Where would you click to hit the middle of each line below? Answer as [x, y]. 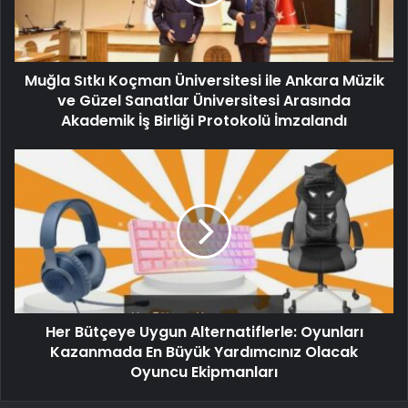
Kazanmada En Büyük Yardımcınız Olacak [204, 352]
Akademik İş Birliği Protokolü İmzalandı [204, 121]
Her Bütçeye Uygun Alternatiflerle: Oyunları [204, 332]
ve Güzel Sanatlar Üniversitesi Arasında [204, 101]
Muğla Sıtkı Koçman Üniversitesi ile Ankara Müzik [204, 81]
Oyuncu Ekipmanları [204, 372]
